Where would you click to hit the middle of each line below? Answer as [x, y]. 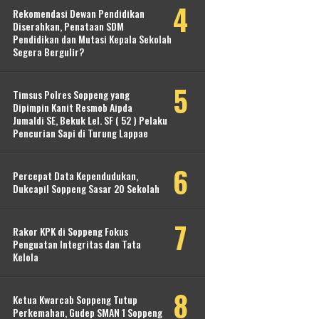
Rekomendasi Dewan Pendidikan [79, 13]
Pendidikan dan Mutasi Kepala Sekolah [92, 39]
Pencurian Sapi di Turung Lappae [80, 133]
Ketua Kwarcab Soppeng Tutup [75, 299]
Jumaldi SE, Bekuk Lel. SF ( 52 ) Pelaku [90, 120]
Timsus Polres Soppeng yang [71, 94]
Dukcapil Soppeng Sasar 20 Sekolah [86, 188]
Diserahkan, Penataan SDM [68, 26]
